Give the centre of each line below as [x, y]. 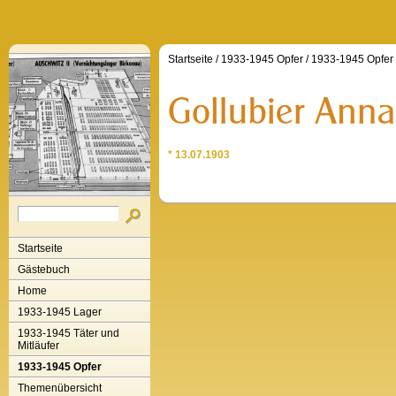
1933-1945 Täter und [69, 333]
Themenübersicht [60, 388]
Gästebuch [44, 270]
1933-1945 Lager [60, 312]
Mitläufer [38, 346]
